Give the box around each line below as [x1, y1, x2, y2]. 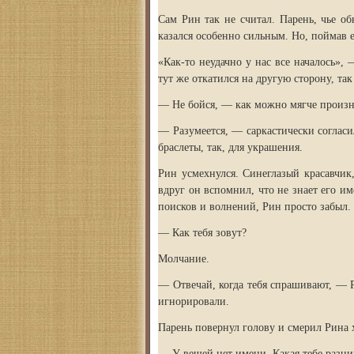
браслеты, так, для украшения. [158, 141, 303, 153]
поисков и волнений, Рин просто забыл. [158, 201, 351, 213]
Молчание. [158, 253, 209, 265]
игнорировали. [158, 296, 229, 307]
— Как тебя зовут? [158, 227, 247, 239]
